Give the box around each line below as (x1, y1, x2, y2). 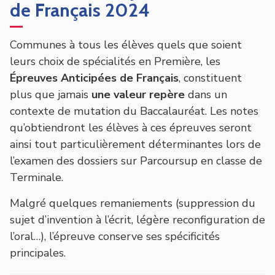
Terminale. (10, 169, 63, 185)
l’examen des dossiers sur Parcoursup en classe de (10, 153, 262, 168)
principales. (10, 245, 66, 260)
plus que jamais (10, 87, 91, 102)
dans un (185, 87, 227, 102)
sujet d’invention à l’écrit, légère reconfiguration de (10, 212, 265, 227)
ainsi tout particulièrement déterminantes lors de (10, 136, 261, 152)
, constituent (179, 70, 242, 85)
